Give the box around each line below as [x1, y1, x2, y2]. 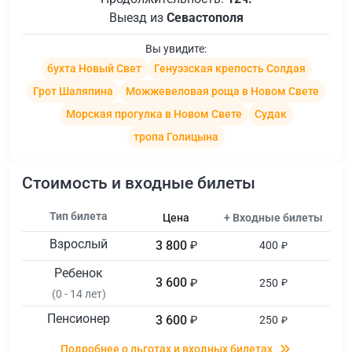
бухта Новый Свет [46, 61, 141, 75]
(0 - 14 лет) [51, 287, 106, 300]
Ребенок [54, 265, 104, 280]
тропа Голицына [134, 130, 218, 143]
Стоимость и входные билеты [22, 173, 255, 192]
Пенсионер [47, 310, 111, 326]
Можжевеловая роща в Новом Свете [126, 84, 319, 97]
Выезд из [108, 9, 167, 25]
